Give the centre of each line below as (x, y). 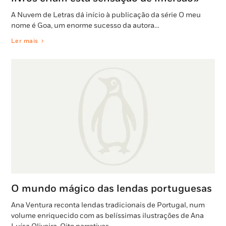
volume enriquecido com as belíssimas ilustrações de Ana (107, 216)
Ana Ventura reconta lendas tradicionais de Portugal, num (108, 205)
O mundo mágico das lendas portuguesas (111, 189)
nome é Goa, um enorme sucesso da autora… (85, 26)
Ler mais (25, 41)
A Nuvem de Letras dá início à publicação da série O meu (106, 15)
